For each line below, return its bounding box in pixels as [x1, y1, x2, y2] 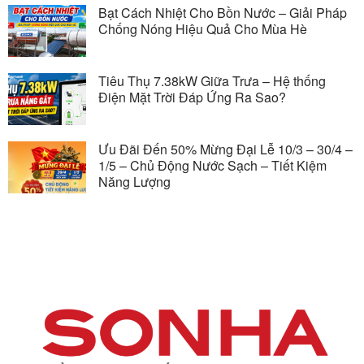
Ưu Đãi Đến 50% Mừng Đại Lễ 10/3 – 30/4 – [98, 140, 353, 159]
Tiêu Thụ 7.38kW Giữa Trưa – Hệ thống [98, 71, 326, 91]
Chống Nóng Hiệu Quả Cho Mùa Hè [98, 19, 307, 39]
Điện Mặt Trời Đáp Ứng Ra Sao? [98, 88, 286, 107]
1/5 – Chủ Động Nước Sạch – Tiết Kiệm [98, 156, 327, 175]
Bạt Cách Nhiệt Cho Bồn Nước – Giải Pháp [98, 3, 347, 23]
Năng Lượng [98, 172, 171, 192]
